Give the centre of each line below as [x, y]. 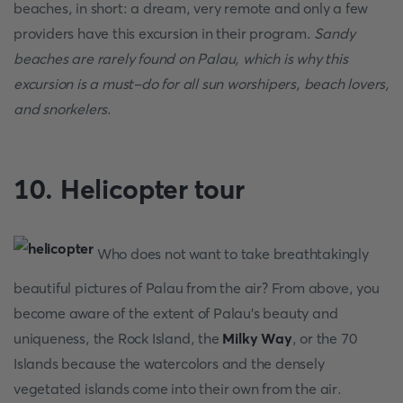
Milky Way [257, 338]
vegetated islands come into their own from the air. [178, 389]
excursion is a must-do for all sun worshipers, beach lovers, [201, 84]
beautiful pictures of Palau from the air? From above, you [197, 288]
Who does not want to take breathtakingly [231, 253]
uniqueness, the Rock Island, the [118, 338]
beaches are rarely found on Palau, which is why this [181, 58]
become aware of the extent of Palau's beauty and [176, 313]
